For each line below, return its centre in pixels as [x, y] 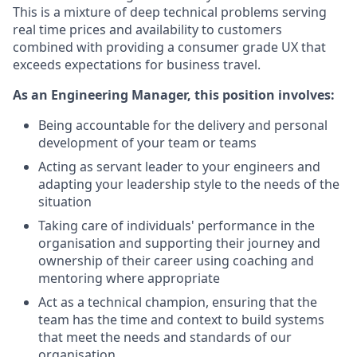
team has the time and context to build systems [181, 320]
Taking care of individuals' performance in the [177, 226]
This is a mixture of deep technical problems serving [170, 12]
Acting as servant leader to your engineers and [179, 167]
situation [65, 202]
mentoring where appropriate [129, 278]
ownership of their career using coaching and [176, 261]
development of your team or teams [147, 143]
